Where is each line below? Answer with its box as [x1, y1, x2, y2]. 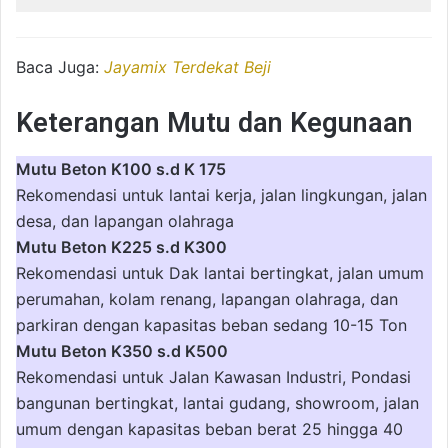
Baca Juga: [16, 57, 104, 77]
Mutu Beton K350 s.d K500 [16, 340, 228, 361]
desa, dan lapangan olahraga [16, 210, 234, 231]
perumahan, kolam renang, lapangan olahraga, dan [16, 288, 398, 309]
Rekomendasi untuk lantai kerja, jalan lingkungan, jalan [16, 184, 427, 205]
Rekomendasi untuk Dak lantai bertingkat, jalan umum [16, 262, 424, 283]
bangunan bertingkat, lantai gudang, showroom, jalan [16, 392, 419, 413]
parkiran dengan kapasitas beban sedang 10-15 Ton [16, 314, 407, 335]
